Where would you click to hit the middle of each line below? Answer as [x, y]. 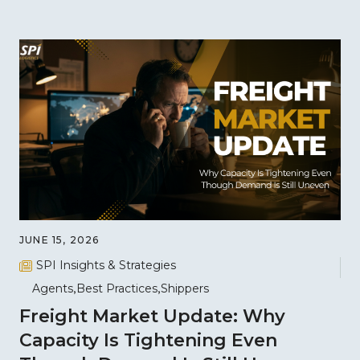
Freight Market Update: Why [152, 316]
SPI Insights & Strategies [106, 266]
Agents [53, 288]
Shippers [185, 288]
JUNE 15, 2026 [59, 240]
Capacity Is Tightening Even [148, 340]
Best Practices [117, 288]
